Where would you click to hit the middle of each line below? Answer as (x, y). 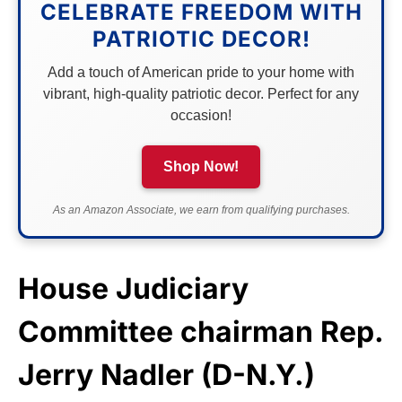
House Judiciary (133, 288)
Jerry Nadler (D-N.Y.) (166, 374)
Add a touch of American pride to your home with (201, 72)
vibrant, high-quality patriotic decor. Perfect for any (201, 93)
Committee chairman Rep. (201, 331)
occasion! (201, 115)
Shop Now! (201, 166)
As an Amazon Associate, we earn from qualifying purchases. (201, 210)
